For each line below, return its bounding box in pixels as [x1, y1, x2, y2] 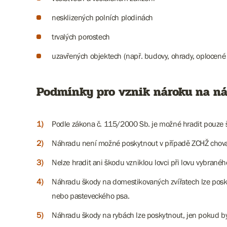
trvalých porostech [52, 32, 110, 41]
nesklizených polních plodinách [52, 13, 153, 22]
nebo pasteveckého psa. [52, 191, 130, 200]
